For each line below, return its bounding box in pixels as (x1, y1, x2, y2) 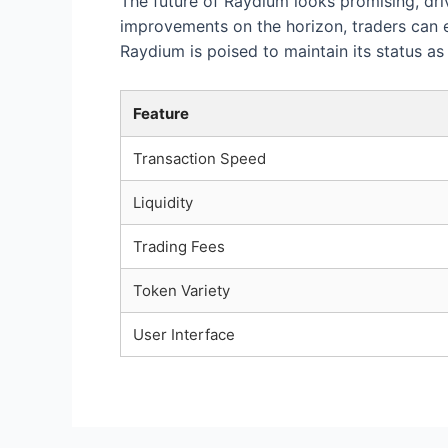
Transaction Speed (133, 148, 266, 168)
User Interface (133, 324, 235, 344)
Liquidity (133, 192, 193, 212)
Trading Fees (133, 236, 225, 256)
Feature (133, 103, 189, 123)
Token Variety (133, 280, 230, 300)
